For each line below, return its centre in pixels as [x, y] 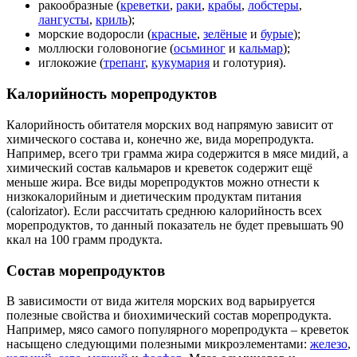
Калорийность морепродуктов [112, 94]
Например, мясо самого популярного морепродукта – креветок [178, 330]
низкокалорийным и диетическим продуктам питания [154, 196]
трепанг [124, 63]
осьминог [200, 49]
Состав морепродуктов [86, 270]
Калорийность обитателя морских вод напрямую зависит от [170, 124]
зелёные [225, 34]
